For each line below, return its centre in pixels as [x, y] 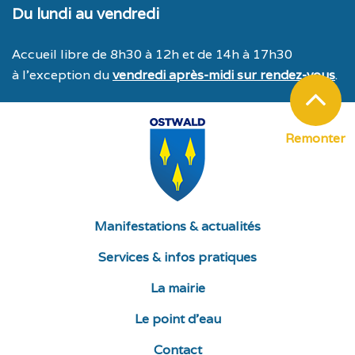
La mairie [177, 288]
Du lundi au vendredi [86, 13]
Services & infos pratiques [177, 257]
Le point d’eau [177, 319]
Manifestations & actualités [177, 226]
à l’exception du [62, 75]
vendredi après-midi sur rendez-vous [224, 75]
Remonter [315, 138]
